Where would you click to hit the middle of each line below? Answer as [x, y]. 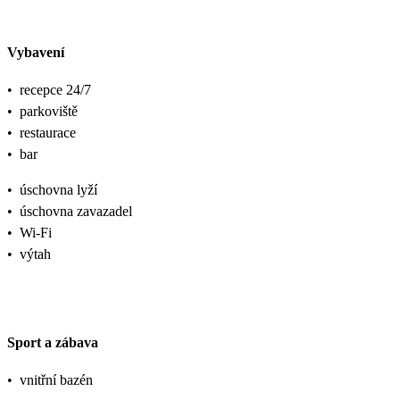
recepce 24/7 [55, 90]
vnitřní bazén [56, 379]
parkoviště [49, 112]
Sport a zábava [53, 342]
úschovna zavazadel [76, 212]
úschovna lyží [58, 190]
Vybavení [36, 53]
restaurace [48, 133]
